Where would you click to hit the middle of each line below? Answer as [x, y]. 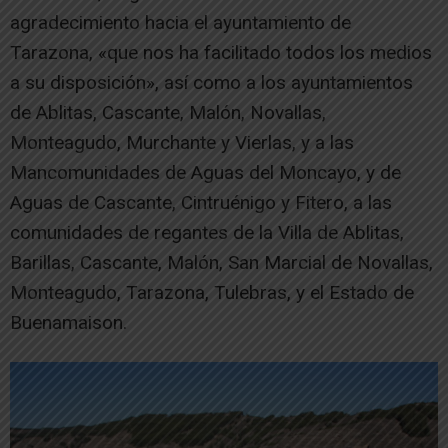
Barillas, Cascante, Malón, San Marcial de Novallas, [221, 262]
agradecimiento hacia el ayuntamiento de [180, 22]
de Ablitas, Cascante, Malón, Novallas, [168, 112]
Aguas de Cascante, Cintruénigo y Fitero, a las [201, 202]
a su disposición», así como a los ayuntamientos [211, 82]
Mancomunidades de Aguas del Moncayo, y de [205, 172]
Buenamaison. [68, 322]
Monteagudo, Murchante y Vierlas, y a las [182, 142]
